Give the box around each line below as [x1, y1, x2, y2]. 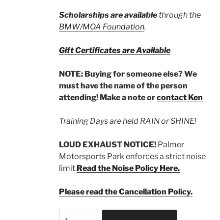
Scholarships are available [58, 10, 157, 20]
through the [157, 10, 201, 20]
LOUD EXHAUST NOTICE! [58, 140, 158, 149]
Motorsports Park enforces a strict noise [58, 152, 206, 161]
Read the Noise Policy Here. [76, 164, 180, 173]
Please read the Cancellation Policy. [58, 187, 192, 196]
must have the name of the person [58, 81, 188, 90]
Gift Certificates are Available [58, 46, 170, 55]
